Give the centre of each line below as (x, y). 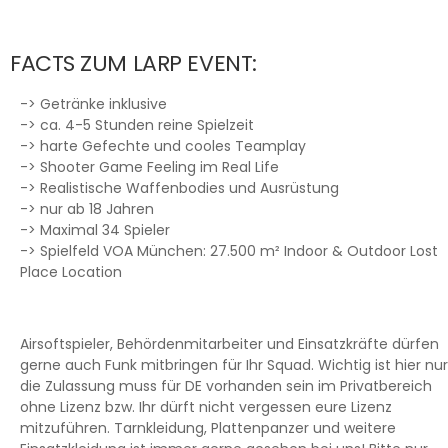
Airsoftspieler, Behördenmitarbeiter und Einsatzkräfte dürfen (229, 343)
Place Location (71, 271)
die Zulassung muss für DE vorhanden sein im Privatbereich (226, 385)
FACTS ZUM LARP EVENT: (133, 63)
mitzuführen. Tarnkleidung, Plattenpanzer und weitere (208, 427)
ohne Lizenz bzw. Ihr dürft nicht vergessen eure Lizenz (206, 406)
